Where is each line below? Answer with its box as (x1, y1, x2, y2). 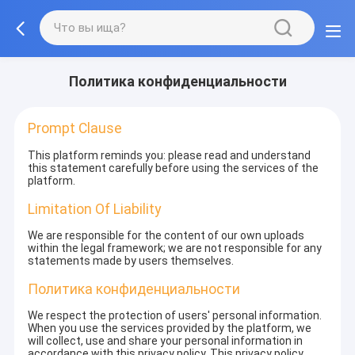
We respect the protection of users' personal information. (28, 309, 323, 323)
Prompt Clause (28, 120, 123, 137)
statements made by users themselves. (28, 254, 235, 267)
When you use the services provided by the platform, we (28, 322, 312, 335)
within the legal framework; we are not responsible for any (28, 241, 323, 254)
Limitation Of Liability (28, 200, 162, 217)
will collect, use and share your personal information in (28, 334, 303, 348)
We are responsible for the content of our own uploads (28, 228, 305, 242)
